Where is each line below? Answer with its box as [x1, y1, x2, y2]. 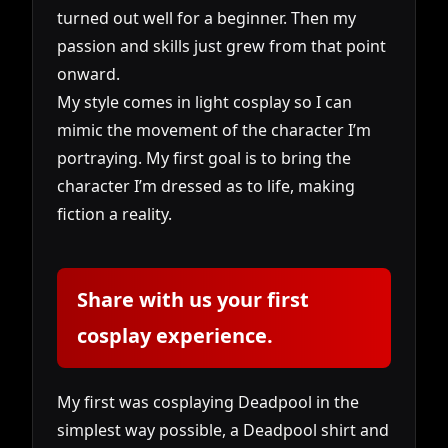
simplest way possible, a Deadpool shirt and [57, 419, 389, 442]
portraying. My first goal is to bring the [57, 147, 351, 170]
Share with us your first [77, 286, 309, 314]
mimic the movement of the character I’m [57, 119, 371, 142]
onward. [57, 63, 120, 86]
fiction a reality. [57, 203, 172, 226]
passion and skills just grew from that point [57, 35, 386, 58]
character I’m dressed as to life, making [57, 175, 355, 198]
